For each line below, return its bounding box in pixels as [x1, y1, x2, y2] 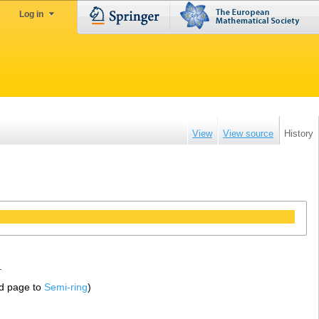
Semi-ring [44, 281, 88, 293]
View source [223, 127, 273, 139]
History [284, 127, 313, 139]
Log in [19, 9, 43, 19]
